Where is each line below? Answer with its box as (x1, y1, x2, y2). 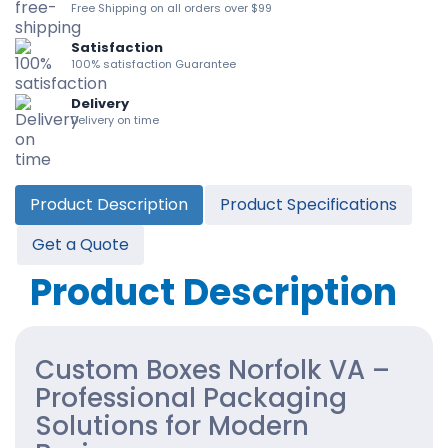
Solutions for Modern (35, 407, 309, 444)
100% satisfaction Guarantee (71, 55, 236, 72)
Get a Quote (32, 232, 129, 256)
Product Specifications (220, 192, 397, 216)
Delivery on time (71, 111, 159, 128)
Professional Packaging (35, 379, 347, 416)
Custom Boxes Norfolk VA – (35, 351, 390, 388)
